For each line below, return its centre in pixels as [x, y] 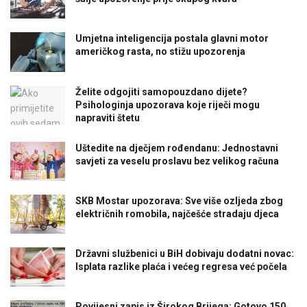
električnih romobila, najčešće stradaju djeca [177, 213]
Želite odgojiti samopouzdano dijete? [161, 91]
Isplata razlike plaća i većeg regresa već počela [181, 266]
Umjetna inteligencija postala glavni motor [172, 39]
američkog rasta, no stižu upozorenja [160, 52]
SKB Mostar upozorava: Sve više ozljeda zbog [179, 200]
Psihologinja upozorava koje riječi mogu [168, 105]
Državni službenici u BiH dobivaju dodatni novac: [185, 253]
